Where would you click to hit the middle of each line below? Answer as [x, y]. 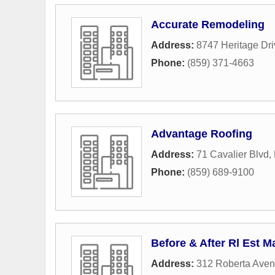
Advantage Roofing [202, 134]
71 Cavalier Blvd [233, 154]
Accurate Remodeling [208, 25]
